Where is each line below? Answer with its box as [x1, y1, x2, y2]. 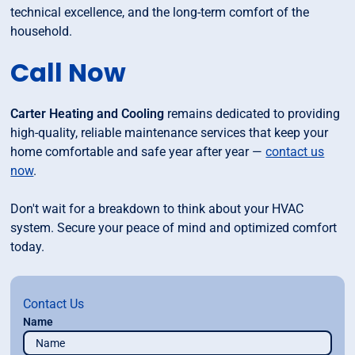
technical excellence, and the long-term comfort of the [10, 5, 310, 21]
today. [10, 239, 45, 255]
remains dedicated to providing [167, 106, 341, 122]
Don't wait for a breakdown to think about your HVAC [10, 201, 304, 217]
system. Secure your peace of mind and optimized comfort [10, 220, 338, 236]
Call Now [10, 55, 127, 91]
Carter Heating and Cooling [10, 106, 168, 122]
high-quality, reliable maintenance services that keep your [10, 125, 329, 141]
